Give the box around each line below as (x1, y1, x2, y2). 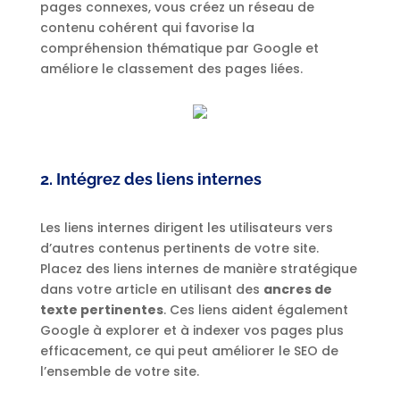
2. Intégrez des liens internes (39, 170, 262, 189)
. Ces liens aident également (162, 301, 348, 320)
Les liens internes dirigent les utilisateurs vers (39, 219, 333, 237)
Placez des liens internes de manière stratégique (39, 260, 357, 279)
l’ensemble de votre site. (39, 362, 199, 381)
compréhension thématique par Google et (39, 39, 319, 58)
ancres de (262, 280, 332, 299)
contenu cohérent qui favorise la (39, 19, 254, 37)
